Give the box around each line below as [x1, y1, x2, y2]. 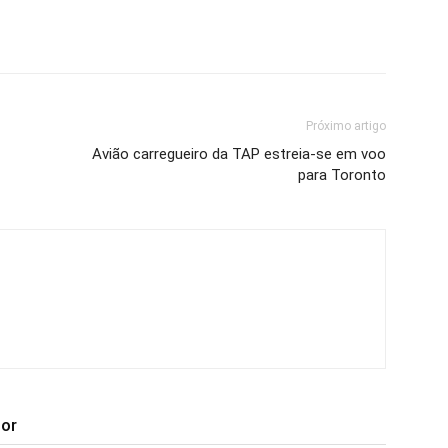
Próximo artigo [306, 119, 386, 133]
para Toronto [298, 166, 386, 184]
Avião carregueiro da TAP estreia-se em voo [92, 145, 386, 163]
